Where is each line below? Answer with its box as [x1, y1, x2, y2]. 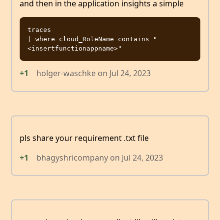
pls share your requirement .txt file [20, 132, 149, 143]
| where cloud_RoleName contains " [27, 35, 157, 43]
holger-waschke [36, 68, 96, 79]
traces [27, 26, 51, 34]
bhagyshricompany [36, 152, 108, 163]
